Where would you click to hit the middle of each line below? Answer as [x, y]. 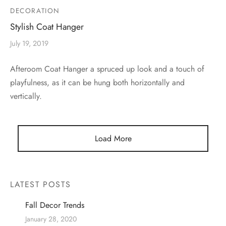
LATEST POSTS [41, 185]
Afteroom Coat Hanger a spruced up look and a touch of [107, 69]
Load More [113, 139]
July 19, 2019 [29, 44]
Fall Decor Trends [55, 205]
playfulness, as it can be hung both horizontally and [97, 83]
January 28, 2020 [51, 219]
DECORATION [35, 11]
